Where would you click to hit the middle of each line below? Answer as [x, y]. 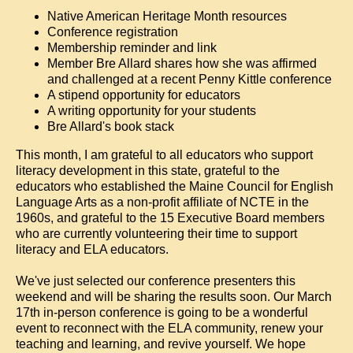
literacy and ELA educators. [92, 249]
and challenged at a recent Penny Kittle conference [190, 79]
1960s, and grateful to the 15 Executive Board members [170, 218]
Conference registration [113, 32]
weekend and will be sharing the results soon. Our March [174, 297]
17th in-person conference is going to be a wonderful [162, 312]
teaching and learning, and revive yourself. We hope [161, 344]
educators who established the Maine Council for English [175, 186]
